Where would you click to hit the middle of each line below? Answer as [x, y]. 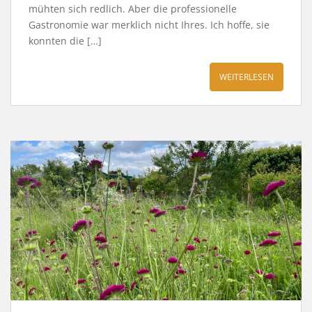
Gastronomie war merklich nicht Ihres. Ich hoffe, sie [149, 25]
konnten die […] [65, 41]
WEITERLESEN [247, 77]
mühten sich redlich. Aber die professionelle [133, 9]
